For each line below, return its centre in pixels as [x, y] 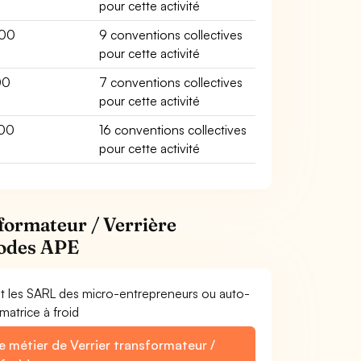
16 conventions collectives [173, 130]
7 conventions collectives [171, 82]
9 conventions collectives [171, 35]
